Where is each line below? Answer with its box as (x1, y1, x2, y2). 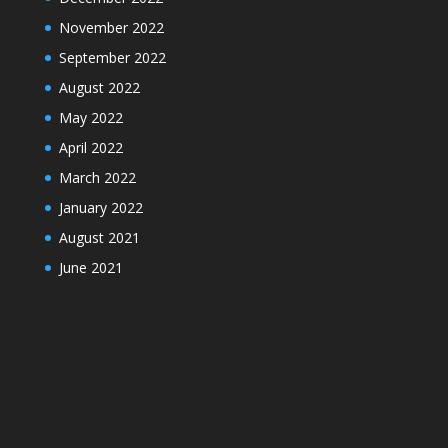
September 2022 (58, 48, 166, 68)
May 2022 (58, 108, 123, 128)
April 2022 (58, 138, 123, 158)
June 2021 (58, 258, 123, 278)
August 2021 (58, 228, 140, 248)
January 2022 (58, 198, 143, 218)
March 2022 (58, 168, 136, 188)
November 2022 (58, 18, 164, 38)
